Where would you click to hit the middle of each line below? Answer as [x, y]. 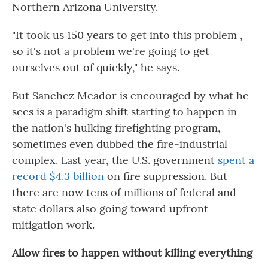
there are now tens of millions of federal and [124, 192]
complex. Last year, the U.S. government [115, 160]
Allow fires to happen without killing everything [132, 253]
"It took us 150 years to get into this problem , [127, 35]
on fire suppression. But [166, 176]
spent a [236, 160]
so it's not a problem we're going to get [111, 51]
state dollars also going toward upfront [110, 208]
